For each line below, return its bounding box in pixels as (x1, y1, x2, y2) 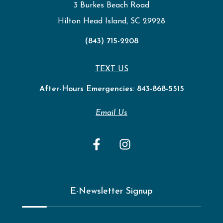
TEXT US (95, 65, 128, 74)
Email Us (96, 109, 127, 117)
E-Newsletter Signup (70, 187, 153, 197)
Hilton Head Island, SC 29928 (58, 17, 165, 26)
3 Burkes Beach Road (74, 1, 149, 10)
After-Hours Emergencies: (39, 85, 137, 94)
